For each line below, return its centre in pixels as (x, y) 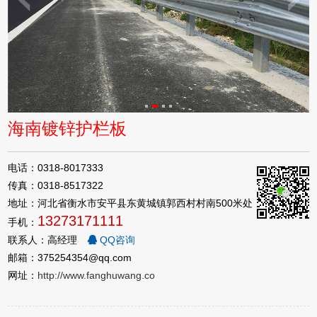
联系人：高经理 (44, 240)
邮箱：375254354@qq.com (70, 257)
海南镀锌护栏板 (68, 128)
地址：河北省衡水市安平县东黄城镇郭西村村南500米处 (131, 203)
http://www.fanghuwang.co (97, 275)
